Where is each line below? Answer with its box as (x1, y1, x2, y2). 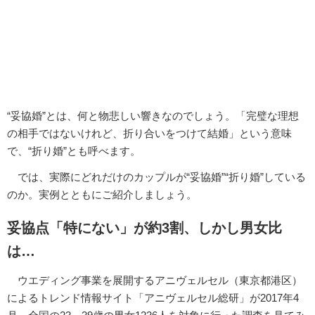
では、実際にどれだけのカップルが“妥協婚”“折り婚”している (7, 170, 306, 183)
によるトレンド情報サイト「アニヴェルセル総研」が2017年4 (7, 292, 299, 304)
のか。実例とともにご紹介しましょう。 (7, 188, 197, 200)
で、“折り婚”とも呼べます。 (7, 144, 141, 157)
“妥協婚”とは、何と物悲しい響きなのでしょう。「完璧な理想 (7, 109, 299, 122)
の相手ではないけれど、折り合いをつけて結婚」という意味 (7, 127, 292, 139)
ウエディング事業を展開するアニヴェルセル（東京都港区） (7, 274, 302, 287)
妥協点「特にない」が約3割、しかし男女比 (7, 220, 282, 236)
